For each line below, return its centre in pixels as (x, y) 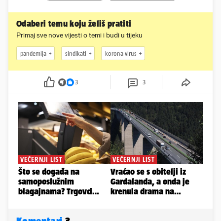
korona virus (121, 53)
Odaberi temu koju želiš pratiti (74, 24)
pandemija (33, 53)
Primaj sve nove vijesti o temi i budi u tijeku (79, 36)
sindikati (76, 53)
